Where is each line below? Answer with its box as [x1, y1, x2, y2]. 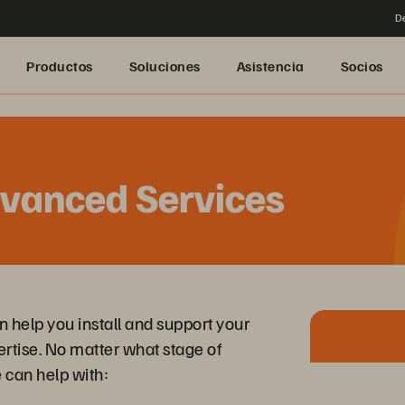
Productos [26, 57, 93, 75]
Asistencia [236, 57, 305, 75]
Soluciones [128, 57, 201, 75]
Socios [340, 57, 383, 75]
